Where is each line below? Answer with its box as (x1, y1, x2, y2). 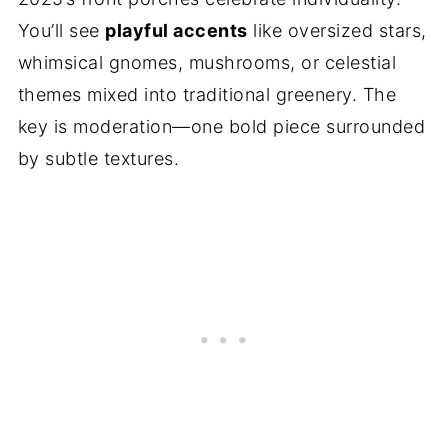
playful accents (105, 20, 248, 41)
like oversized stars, (247, 20, 427, 41)
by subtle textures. (17, 148, 180, 169)
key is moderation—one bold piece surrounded (17, 116, 426, 137)
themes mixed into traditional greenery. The (17, 84, 397, 105)
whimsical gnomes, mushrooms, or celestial (17, 52, 397, 73)
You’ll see (17, 20, 106, 41)
